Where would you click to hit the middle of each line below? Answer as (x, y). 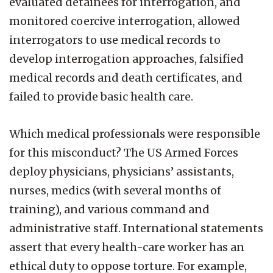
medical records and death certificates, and (126, 77)
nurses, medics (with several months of (115, 190)
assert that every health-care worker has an (127, 247)
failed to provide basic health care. (101, 96)
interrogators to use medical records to (115, 40)
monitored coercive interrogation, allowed (125, 21)
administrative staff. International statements (136, 228)
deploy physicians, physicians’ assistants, (122, 171)
